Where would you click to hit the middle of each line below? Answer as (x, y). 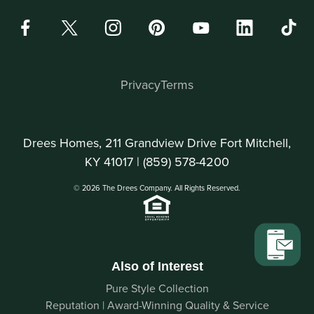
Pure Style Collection (157, 288)
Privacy (141, 85)
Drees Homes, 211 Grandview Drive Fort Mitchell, (157, 143)
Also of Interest (157, 267)
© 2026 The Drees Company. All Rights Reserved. (157, 188)
